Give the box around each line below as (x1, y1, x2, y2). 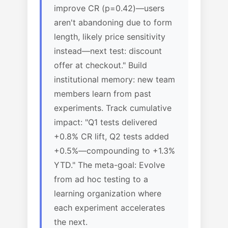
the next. (54, 217, 88, 227)
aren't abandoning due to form (54, 17, 172, 27)
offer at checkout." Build (54, 60, 147, 70)
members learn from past (54, 89, 151, 99)
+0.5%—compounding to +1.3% (54, 146, 175, 156)
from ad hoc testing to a (54, 174, 148, 184)
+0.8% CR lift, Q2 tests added (54, 131, 169, 141)
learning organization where (54, 188, 161, 198)
